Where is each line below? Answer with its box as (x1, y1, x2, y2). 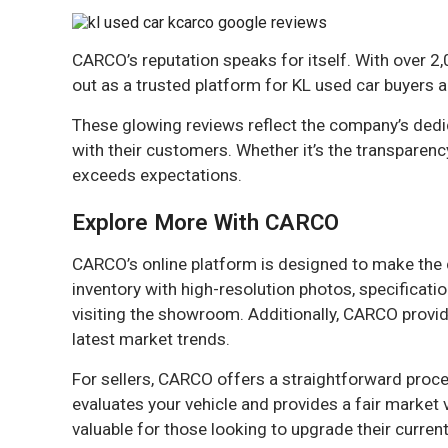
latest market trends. (72, 329, 230, 349)
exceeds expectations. (72, 165, 242, 185)
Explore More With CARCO (72, 209, 339, 235)
